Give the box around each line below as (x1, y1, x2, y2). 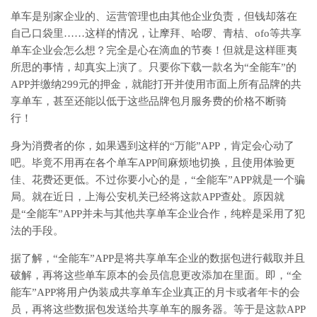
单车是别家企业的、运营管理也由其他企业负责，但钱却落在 (11, 10, 297, 22)
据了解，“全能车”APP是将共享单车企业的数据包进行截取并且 (11, 252, 305, 264)
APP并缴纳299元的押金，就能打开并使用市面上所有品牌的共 (11, 78, 301, 90)
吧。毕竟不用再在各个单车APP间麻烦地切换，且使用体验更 (11, 156, 295, 168)
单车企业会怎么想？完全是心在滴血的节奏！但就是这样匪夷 (11, 44, 297, 56)
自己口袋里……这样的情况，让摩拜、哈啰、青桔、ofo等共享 (11, 27, 301, 39)
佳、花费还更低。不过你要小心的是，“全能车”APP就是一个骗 (11, 173, 305, 185)
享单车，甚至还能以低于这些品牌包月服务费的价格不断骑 (11, 95, 287, 107)
